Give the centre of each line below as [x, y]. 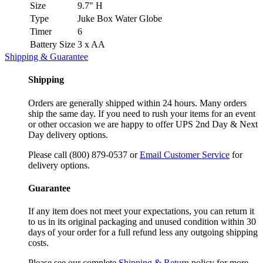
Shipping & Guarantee [46, 57]
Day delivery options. [68, 134]
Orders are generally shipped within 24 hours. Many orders [137, 103]
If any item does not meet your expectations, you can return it [141, 211]
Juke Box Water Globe [120, 19]
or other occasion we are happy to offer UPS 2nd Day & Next [143, 124]
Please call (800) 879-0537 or [84, 154]
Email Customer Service [185, 154]
